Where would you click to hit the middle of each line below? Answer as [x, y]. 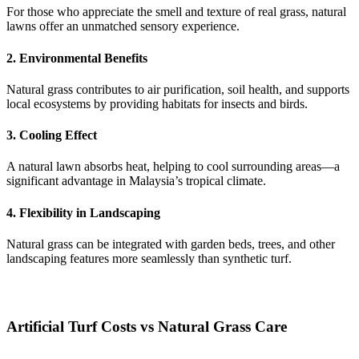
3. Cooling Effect [52, 135]
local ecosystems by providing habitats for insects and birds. [157, 103]
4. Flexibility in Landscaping [83, 212]
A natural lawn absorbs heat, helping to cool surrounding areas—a [173, 167]
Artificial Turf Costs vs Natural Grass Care [147, 326]
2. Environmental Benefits [77, 58]
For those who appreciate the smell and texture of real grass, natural [176, 12]
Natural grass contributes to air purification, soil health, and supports [178, 89]
